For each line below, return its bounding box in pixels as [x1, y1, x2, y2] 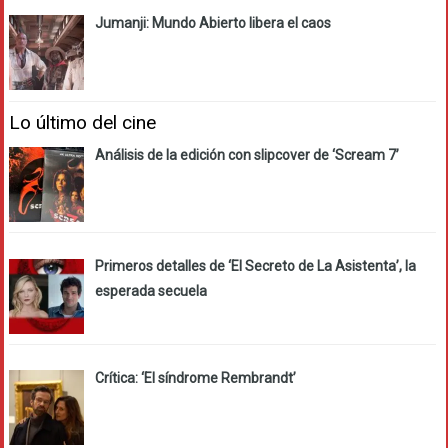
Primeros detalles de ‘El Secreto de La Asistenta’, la [94, 258, 416, 275]
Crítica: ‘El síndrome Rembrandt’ [94, 370, 296, 387]
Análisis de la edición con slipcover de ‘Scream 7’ [94, 146, 399, 163]
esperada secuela [94, 283, 207, 300]
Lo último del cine [9, 110, 156, 134]
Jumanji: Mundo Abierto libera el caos [94, 15, 331, 31]
